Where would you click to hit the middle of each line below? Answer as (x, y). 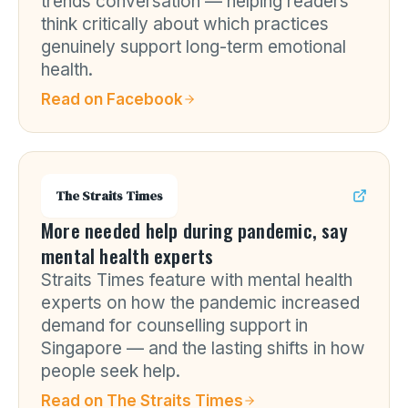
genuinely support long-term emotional (194, 47)
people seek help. (111, 371)
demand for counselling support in (174, 326)
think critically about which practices (185, 24)
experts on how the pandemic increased (200, 303)
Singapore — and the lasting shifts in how (203, 348)
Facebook (145, 99)
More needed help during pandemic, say (194, 230)
